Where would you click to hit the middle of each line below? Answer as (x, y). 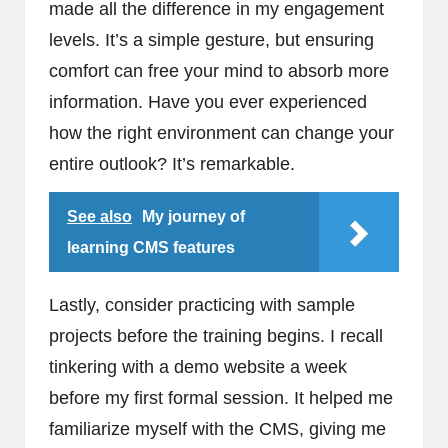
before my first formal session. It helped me (221, 397)
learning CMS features (151, 247)
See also (99, 216)
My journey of (193, 216)
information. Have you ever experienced (208, 101)
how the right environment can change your (221, 132)
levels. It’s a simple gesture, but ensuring (211, 39)
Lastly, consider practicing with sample (202, 304)
